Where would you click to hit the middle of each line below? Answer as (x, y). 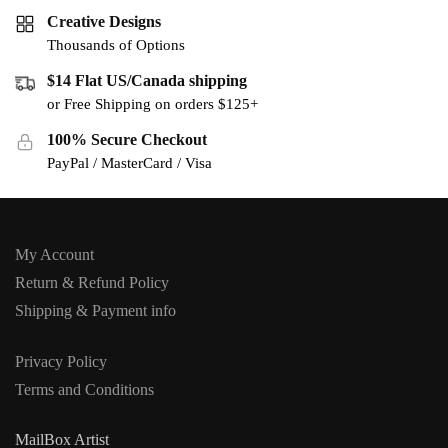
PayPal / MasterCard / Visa (129, 162)
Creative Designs (104, 22)
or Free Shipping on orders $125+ (152, 103)
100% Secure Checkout (127, 139)
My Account (54, 255)
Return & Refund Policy (92, 283)
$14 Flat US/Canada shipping (147, 81)
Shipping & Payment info (95, 311)
